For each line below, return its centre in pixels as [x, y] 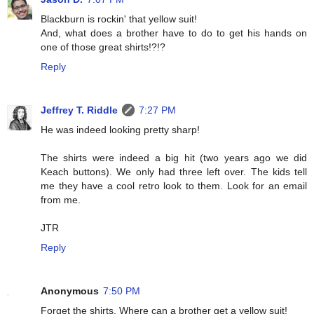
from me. [61, 200]
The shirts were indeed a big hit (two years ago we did [174, 158]
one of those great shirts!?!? [103, 47]
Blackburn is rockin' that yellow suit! [119, 19]
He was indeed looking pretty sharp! [120, 130]
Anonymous [70, 291]
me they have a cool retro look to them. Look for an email [174, 186]
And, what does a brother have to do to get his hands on [174, 33]
